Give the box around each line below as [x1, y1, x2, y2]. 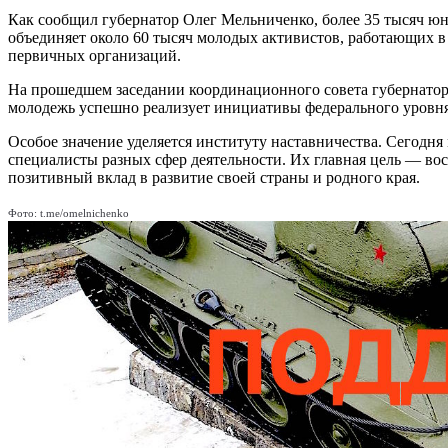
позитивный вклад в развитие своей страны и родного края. [8, 168, 420, 186]
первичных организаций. [8, 46, 181, 64]
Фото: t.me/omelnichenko [8, 206, 129, 219]
